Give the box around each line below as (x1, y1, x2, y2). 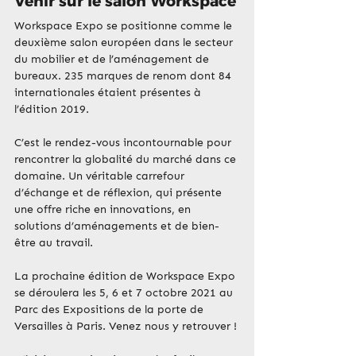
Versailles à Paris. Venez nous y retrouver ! (14, 319, 237, 334)
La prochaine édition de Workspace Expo (14, 269, 238, 284)
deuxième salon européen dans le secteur (14, 36, 236, 50)
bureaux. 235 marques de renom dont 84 (14, 69, 234, 83)
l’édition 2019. (14, 103, 89, 117)
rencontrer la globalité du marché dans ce (14, 153, 239, 167)
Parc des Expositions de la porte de (14, 303, 207, 317)
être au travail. (14, 236, 93, 250)
